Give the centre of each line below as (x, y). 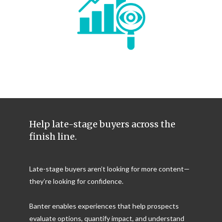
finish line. (53, 136)
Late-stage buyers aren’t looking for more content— (110, 168)
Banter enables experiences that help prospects (104, 206)
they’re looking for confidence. (76, 181)
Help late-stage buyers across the (102, 124)
